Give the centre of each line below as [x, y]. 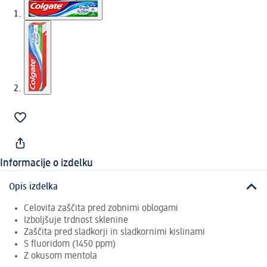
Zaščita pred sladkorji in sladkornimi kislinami [114, 232]
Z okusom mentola [60, 256]
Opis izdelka [33, 187]
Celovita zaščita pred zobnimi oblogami [101, 208]
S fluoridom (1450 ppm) [70, 244]
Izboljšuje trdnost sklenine [76, 220]
